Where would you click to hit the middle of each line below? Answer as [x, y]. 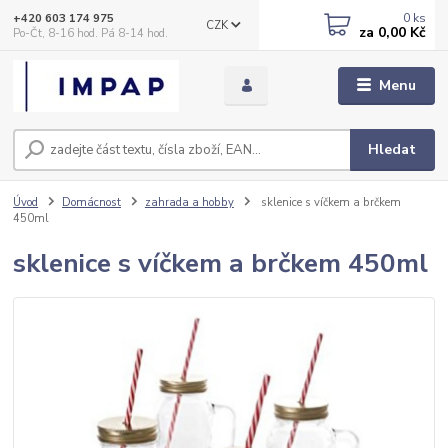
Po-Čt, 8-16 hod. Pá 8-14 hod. [91, 33]
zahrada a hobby [189, 203]
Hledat [392, 150]
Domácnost [91, 203]
